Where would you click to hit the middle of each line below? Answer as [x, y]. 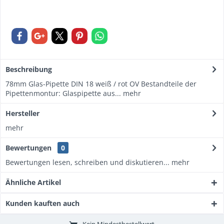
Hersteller [22, 113]
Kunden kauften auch [42, 203]
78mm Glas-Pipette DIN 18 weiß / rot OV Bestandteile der [101, 84]
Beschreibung [29, 69]
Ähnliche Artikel [33, 182]
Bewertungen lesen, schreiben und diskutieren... [87, 162]
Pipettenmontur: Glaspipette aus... [63, 93]
